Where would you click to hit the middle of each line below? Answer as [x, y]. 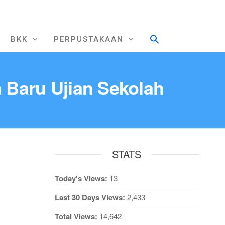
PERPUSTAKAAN [89, 39]
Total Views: [77, 216]
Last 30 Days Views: [91, 197]
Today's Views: [82, 178]
